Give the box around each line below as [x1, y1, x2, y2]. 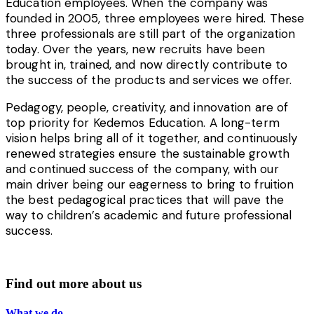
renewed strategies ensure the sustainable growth [6, 145, 289, 161]
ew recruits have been [139, 41, 266, 57]
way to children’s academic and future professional [6, 207, 292, 223]
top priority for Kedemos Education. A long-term [6, 114, 280, 130]
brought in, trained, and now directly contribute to [6, 56, 288, 72]
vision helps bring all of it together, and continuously [6, 130, 298, 146]
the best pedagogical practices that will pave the [6, 191, 284, 207]
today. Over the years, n [6, 41, 139, 57]
